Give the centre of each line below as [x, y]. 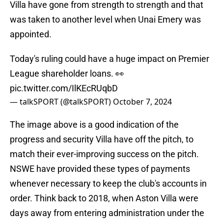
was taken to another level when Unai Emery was [105, 20]
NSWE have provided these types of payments [100, 169]
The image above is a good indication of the [94, 125]
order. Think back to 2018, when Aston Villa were [104, 198]
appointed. [31, 34]
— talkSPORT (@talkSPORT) [61, 102]
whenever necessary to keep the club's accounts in [108, 184]
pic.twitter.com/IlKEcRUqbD [64, 88]
